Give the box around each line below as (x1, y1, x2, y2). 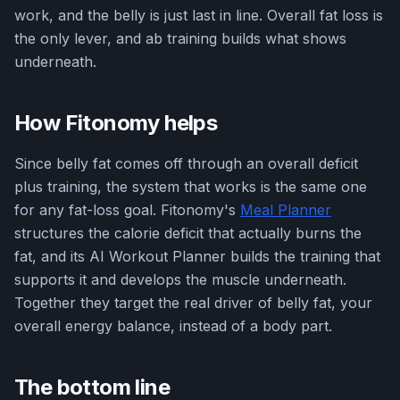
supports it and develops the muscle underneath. (14, 271, 346, 289)
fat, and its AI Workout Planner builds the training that (14, 247, 380, 266)
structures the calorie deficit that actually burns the (14, 224, 362, 243)
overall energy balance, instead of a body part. (14, 317, 332, 336)
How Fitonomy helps (14, 110, 218, 137)
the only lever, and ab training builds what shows (14, 29, 346, 48)
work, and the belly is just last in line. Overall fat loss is (14, 6, 383, 25)
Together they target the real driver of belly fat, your (14, 294, 372, 312)
